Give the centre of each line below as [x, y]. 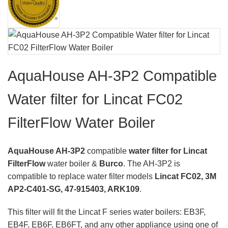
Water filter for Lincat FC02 [95, 99]
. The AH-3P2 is [152, 163]
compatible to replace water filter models [81, 176]
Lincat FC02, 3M [186, 176]
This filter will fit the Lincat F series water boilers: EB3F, [107, 212]
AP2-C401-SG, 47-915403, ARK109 [74, 189]
